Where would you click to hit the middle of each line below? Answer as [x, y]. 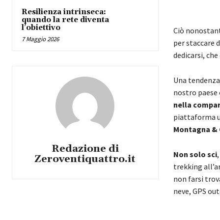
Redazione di [85, 149]
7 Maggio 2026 [40, 39]
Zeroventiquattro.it [85, 159]
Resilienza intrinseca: [64, 12]
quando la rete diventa [65, 20]
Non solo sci [195, 154]
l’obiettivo [41, 28]
